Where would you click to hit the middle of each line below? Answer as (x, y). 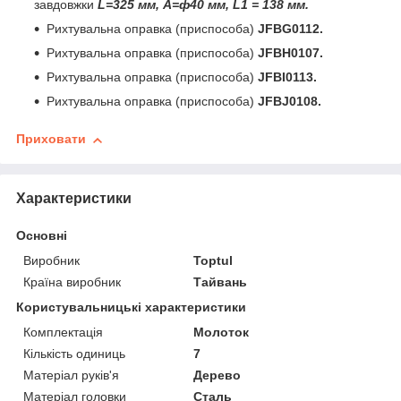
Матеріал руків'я (71, 375)
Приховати (51, 139)
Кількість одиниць (74, 353)
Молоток (222, 332)
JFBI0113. (287, 77)
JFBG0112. (290, 29)
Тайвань (221, 282)
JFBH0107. (290, 53)
